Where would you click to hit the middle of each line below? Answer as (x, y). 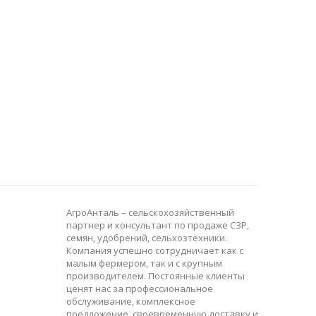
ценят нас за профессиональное (139, 288)
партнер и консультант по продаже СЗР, (157, 225)
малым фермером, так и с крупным (144, 263)
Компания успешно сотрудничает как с (154, 250)
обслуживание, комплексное (130, 301)
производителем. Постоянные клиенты (155, 276)
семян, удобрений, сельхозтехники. (146, 238)
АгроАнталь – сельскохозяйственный (150, 212)
